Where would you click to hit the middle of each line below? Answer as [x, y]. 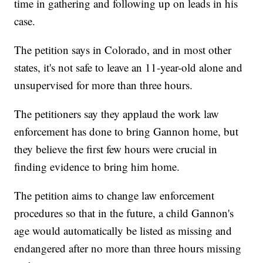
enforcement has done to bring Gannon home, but [127, 131]
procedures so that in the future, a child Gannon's [124, 213]
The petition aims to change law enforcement [114, 195]
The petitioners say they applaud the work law [117, 114]
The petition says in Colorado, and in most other [123, 50]
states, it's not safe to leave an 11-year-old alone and [129, 68]
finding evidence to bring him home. [97, 167]
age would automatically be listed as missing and [123, 231]
